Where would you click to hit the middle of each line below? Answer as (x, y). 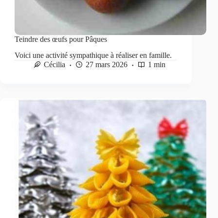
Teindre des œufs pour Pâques (61, 39)
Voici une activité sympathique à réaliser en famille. (93, 55)
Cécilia (54, 64)
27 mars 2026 (107, 64)
